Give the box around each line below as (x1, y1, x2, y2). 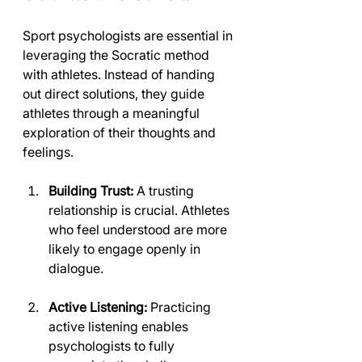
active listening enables (48, 318, 192, 335)
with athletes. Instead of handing (23, 66, 218, 82)
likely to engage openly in (48, 241, 204, 257)
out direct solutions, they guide (23, 86, 208, 102)
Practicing (147, 299, 214, 315)
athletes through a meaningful (23, 105, 203, 121)
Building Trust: (48, 183, 133, 199)
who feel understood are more (48, 221, 230, 238)
